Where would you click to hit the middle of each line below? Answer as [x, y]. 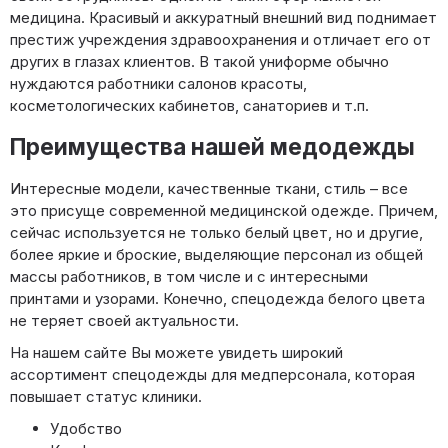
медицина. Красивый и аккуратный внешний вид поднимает [223, 17]
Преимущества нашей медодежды [212, 147]
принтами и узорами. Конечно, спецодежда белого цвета [217, 299]
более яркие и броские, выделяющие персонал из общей [216, 255]
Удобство [86, 429]
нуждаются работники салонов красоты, [158, 83]
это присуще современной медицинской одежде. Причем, [224, 211]
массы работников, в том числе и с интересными [189, 277]
